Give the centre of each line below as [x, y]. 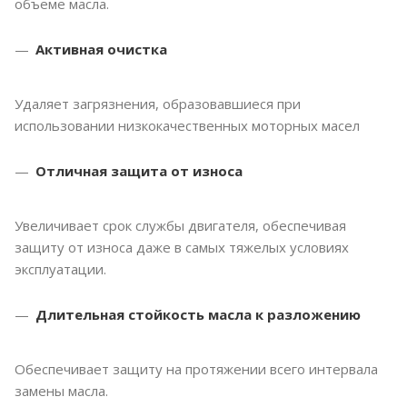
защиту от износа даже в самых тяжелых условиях [182, 248]
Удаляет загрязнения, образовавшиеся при [158, 104]
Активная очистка [101, 50]
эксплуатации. [60, 269]
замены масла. [61, 391]
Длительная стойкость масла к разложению [198, 315]
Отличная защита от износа [139, 171]
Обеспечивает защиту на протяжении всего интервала [196, 369]
